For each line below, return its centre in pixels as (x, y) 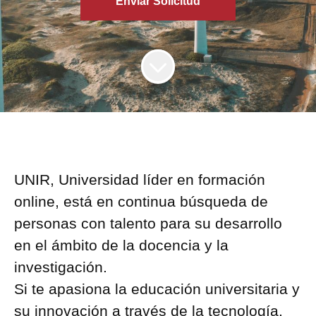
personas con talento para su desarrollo (148, 223)
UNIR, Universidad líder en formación (140, 180)
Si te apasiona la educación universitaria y (157, 289)
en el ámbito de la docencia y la (121, 245)
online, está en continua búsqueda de (141, 201)
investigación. (61, 267)
